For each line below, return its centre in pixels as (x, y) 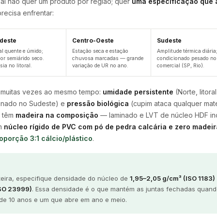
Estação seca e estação (101, 51)
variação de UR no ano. (101, 66)
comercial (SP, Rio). (180, 66)
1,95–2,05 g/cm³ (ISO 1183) (172, 178)
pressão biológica (98, 103)
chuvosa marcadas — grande (108, 58)
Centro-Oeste (93, 40)
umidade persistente (138, 92)
